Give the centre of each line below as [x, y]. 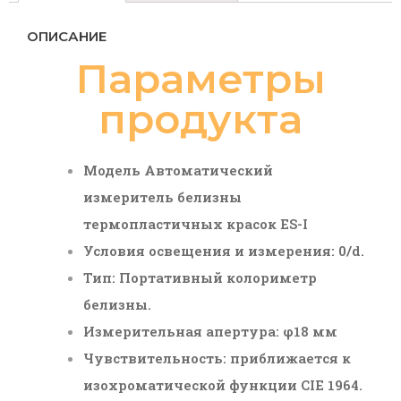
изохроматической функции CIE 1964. [223, 384]
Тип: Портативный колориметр [200, 277]
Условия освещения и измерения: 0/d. [224, 250]
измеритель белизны [163, 196]
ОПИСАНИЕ [67, 36]
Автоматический [209, 170]
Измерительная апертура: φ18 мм [211, 331]
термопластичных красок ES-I [196, 223]
